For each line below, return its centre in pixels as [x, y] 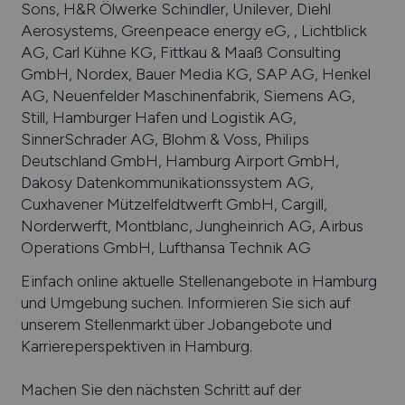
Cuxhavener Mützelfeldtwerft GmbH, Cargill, [174, 203]
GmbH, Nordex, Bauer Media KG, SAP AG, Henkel [195, 73]
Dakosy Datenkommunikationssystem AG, [167, 182]
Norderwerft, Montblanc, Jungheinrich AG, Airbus [192, 225]
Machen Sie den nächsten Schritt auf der [160, 390]
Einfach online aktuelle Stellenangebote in [166, 281]
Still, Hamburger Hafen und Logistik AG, [158, 117]
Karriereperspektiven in [102, 346]
